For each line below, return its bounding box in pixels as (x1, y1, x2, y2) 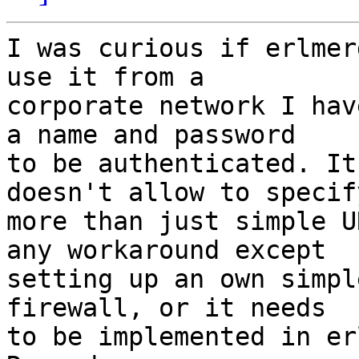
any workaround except (6, 236, 326, 265)
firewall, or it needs (6, 293, 326, 323)
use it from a (6, 63, 204, 92)
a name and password (6, 120, 296, 150)
